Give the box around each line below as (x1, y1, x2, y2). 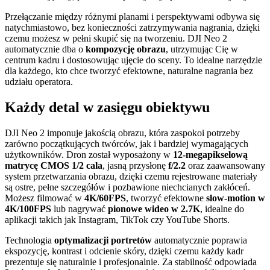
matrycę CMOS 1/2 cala (5, 160, 102, 171)
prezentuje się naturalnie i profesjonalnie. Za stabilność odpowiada (5, 256, 257, 267)
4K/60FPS (84, 192, 126, 203)
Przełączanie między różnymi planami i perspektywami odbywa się (5, 11, 260, 22)
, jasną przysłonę (102, 160, 168, 171)
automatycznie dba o (5, 43, 86, 54)
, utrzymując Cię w (166, 43, 238, 54)
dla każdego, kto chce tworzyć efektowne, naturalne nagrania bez (5, 65, 253, 76)
